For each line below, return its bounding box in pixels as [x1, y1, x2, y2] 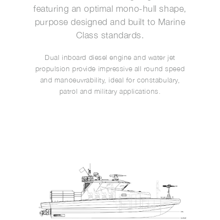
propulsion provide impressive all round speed [35, 64, 185, 73]
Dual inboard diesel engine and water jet [45, 53, 175, 61]
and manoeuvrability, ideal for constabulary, [40, 76, 180, 84]
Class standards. [76, 30, 144, 40]
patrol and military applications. [59, 87, 161, 95]
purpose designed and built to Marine [34, 17, 186, 27]
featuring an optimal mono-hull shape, [33, 3, 187, 14]
